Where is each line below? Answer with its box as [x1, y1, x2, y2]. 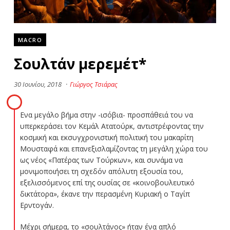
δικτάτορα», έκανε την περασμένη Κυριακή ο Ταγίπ [20, 188, 190, 199]
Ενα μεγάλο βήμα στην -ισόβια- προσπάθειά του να [20, 109, 193, 120]
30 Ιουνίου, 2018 [13, 79, 62, 89]
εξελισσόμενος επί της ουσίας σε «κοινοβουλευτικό [20, 177, 195, 187]
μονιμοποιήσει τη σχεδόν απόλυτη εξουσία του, [20, 166, 183, 176]
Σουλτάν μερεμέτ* [13, 53, 146, 73]
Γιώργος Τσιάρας [69, 79, 118, 89]
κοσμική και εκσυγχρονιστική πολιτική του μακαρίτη [20, 132, 194, 142]
